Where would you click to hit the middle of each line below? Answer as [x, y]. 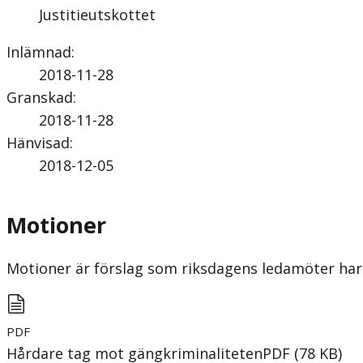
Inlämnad [39, 51]
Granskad [40, 97]
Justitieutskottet [97, 14]
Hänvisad [38, 142]
